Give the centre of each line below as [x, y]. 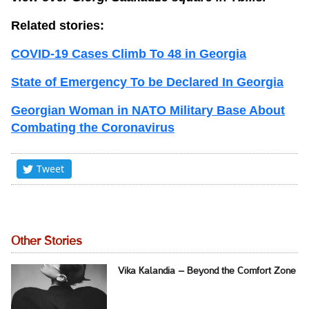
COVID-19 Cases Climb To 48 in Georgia [129, 53]
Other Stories [47, 241]
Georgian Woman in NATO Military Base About [148, 110]
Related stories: [58, 25]
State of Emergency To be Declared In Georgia [147, 82]
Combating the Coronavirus [93, 127]
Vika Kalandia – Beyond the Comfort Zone [207, 271]
